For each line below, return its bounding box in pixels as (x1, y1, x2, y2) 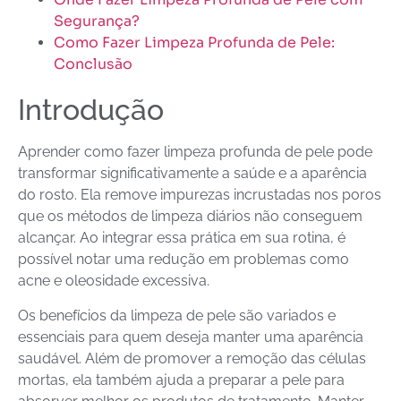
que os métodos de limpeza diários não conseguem (18, 208, 363, 226)
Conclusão (54, 55, 132, 74)
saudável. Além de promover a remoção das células (18, 349, 366, 367)
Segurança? (54, 12, 140, 31)
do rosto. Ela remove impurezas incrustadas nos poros (18, 186, 381, 204)
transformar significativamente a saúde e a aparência (18, 165, 367, 183)
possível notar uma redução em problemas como (18, 251, 349, 269)
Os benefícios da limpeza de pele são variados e (18, 306, 336, 324)
